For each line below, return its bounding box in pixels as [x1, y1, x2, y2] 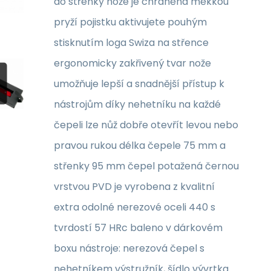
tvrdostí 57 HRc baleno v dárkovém [54, 221, 223, 235]
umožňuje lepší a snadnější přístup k [54, 77, 224, 91]
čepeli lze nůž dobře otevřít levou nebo [54, 118, 238, 132]
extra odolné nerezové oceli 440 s [54, 200, 215, 214]
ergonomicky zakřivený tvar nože [54, 56, 211, 70]
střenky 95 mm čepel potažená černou [54, 159, 239, 173]
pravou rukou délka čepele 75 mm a [54, 139, 226, 152]
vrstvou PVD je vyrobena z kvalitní [54, 180, 215, 194]
